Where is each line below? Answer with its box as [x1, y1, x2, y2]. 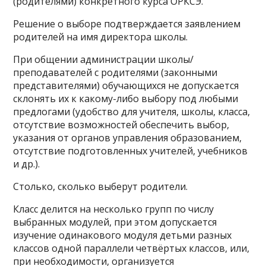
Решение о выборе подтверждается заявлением [13, 17, 241, 30]
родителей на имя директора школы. [13, 30, 188, 43]
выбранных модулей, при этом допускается [13, 216, 217, 229]
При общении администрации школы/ [13, 53, 194, 66]
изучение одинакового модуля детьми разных [13, 229, 232, 242]
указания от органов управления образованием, [13, 131, 242, 144]
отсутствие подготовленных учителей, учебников [13, 144, 248, 157]
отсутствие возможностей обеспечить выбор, [13, 118, 230, 131]
